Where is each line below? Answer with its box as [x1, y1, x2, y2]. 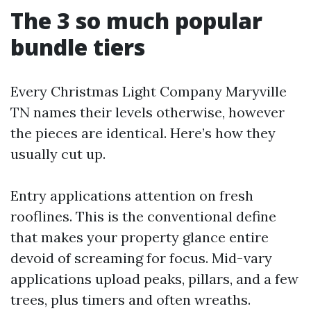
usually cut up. [10, 145, 106, 162]
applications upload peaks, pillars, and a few [10, 270, 299, 287]
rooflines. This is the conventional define [10, 208, 276, 225]
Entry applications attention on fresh [10, 187, 253, 204]
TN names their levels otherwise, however [10, 103, 285, 121]
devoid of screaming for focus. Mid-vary [10, 249, 272, 267]
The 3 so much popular [10, 6, 262, 35]
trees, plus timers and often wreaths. [10, 291, 251, 308]
